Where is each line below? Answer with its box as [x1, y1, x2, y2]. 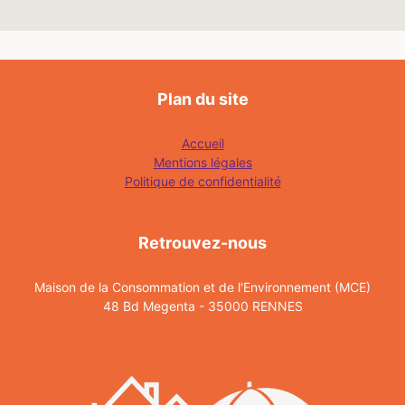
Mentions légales [153, 155, 252, 171]
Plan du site [156, 89, 249, 109]
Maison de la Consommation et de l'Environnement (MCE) [34, 279, 371, 296]
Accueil [181, 136, 224, 152]
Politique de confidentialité [124, 174, 281, 190]
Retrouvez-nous [138, 233, 267, 253]
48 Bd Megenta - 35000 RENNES [102, 298, 303, 315]
